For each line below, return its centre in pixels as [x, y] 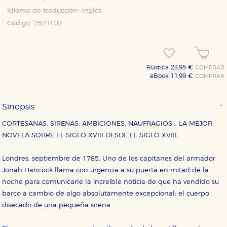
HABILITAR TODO [71, 195]
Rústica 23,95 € [171, 67]
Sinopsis [18, 107]
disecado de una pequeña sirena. [57, 206]
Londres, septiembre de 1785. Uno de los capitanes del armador [109, 159]
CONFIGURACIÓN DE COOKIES [113, 172]
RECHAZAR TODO [155, 195]
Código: [20, 24]
